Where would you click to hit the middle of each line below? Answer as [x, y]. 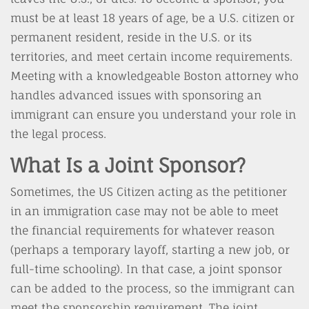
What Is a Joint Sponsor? [128, 165]
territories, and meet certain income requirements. [151, 57]
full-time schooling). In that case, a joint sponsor [146, 269]
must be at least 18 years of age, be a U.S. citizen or [152, 18]
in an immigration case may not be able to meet [144, 211]
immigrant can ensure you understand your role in [153, 114]
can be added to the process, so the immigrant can [152, 288]
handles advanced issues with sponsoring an [136, 95]
